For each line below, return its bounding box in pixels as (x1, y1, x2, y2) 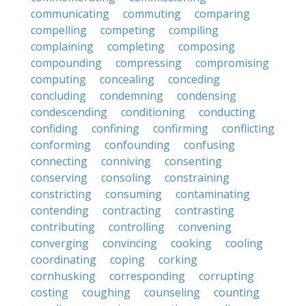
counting (214, 285, 260, 300)
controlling (109, 219, 165, 234)
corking (158, 252, 197, 267)
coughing (82, 285, 130, 300)
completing (107, 39, 165, 54)
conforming (31, 137, 91, 152)
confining (92, 121, 139, 136)
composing (178, 39, 235, 54)
